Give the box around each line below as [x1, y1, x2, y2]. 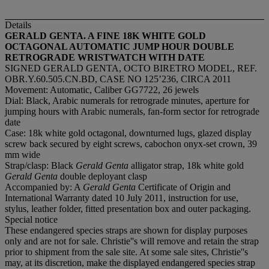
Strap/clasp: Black [5, 160, 76, 171]
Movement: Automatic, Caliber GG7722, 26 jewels [5, 84, 199, 95]
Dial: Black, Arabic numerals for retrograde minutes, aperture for [5, 95, 249, 106]
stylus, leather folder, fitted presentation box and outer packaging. [5, 203, 251, 214]
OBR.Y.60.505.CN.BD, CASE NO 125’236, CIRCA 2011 [5, 73, 231, 84]
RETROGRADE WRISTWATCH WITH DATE [5, 52, 205, 62]
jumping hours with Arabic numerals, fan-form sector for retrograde [5, 106, 259, 116]
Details [5, 19, 31, 30]
